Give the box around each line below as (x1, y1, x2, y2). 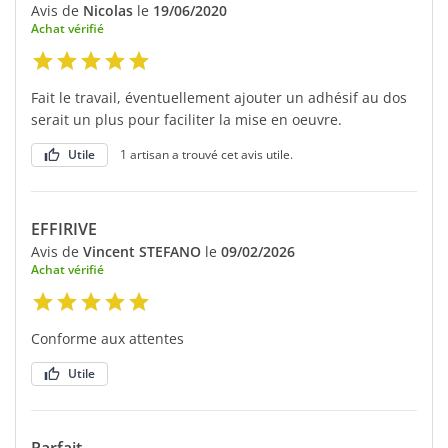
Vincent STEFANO (83, 241, 201, 261)
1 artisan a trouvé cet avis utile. (120, 145, 293, 163)
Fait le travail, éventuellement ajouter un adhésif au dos (31, 87, 407, 107)
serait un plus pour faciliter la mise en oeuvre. (31, 109, 342, 129)
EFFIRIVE (31, 217, 97, 240)
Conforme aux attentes (31, 328, 184, 348)
